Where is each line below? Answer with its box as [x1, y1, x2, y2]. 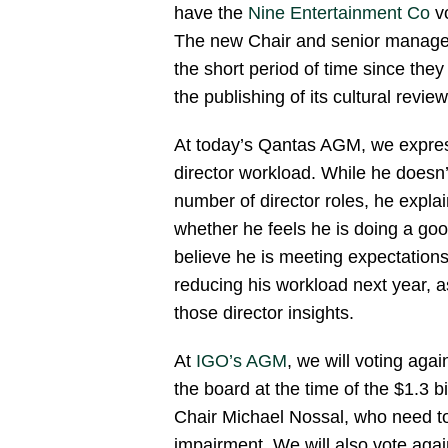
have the [174, 3, 248, 23]
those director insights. [174, 303, 354, 323]
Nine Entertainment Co [248, 3, 430, 23]
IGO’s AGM [196, 351, 287, 371]
